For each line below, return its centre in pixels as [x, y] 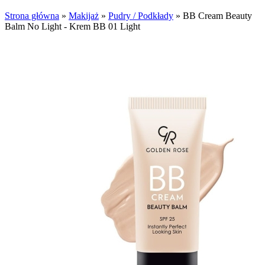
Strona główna [32, 16]
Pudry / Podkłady [141, 16]
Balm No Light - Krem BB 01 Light [72, 26]
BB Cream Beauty [217, 16]
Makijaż [84, 16]
